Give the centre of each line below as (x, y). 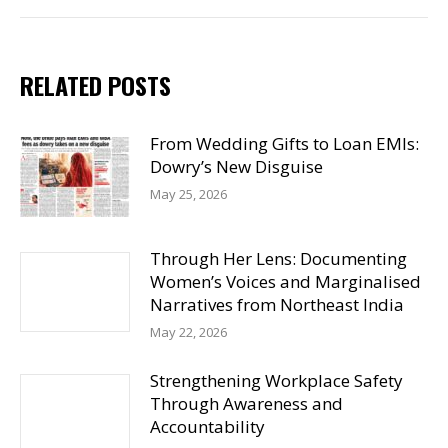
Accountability (207, 426)
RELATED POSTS (95, 85)
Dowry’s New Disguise (236, 166)
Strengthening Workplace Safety (276, 380)
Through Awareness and (246, 403)
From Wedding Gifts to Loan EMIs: (284, 143)
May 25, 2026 (188, 194)
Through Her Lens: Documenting (278, 258)
